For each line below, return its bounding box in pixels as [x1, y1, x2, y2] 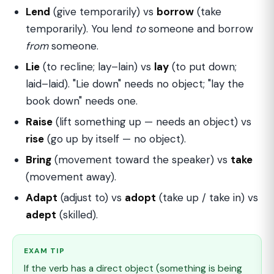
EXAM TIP [24, 246, 65, 256]
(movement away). [26, 170, 116, 183]
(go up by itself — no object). [44, 132, 186, 146]
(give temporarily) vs [50, 5, 157, 18]
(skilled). [56, 208, 98, 221]
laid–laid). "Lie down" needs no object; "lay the [26, 77, 244, 91]
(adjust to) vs [57, 191, 125, 204]
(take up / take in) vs [156, 191, 258, 204]
